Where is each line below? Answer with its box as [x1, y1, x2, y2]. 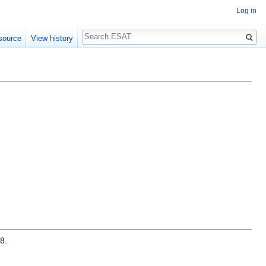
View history [30, 34, 73, 43]
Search [81, 23, 121, 37]
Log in [236, 7, 256, 15]
